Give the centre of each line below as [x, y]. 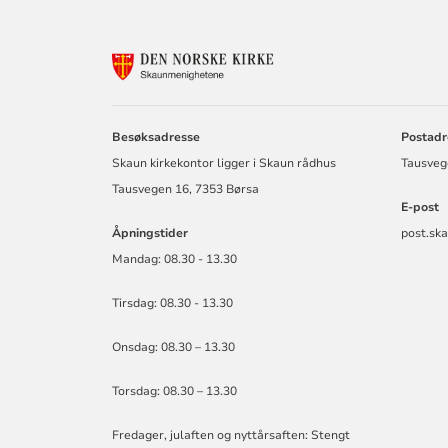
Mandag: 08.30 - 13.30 [175, 259]
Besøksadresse [156, 137]
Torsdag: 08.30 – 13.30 [175, 391]
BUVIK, [359, 97]
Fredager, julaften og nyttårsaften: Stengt [231, 435]
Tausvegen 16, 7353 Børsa [186, 189]
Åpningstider [150, 233]
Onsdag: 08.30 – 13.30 [174, 347]
